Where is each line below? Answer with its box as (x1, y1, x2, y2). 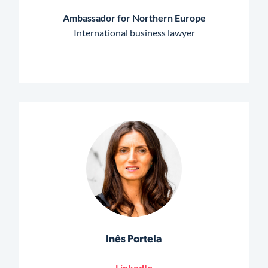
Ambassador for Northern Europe (62, 12, 206, 24)
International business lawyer (73, 27, 195, 39)
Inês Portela (106, 234, 162, 245)
